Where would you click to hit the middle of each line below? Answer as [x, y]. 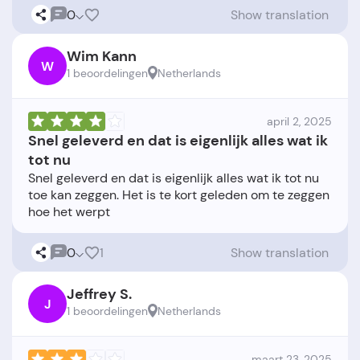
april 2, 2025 [299, 122]
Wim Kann [102, 57]
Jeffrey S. [99, 295]
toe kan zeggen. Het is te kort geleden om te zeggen [179, 195]
